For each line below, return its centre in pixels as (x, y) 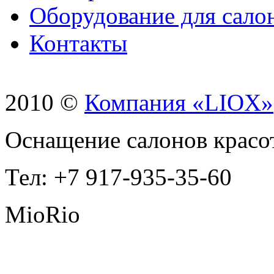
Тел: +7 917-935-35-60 (118, 177)
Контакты (78, 43)
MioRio (43, 214)
